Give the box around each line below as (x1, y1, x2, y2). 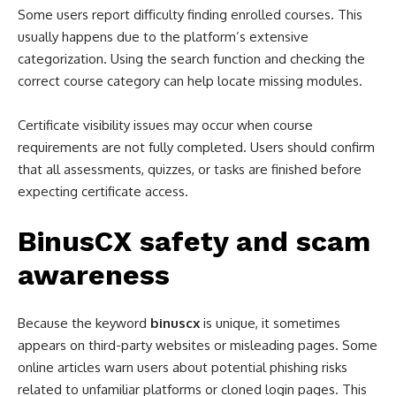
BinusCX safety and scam (18, 225, 370, 258)
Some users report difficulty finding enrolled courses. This (18, 6, 362, 23)
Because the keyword (18, 315, 150, 331)
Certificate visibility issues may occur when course (18, 117, 313, 133)
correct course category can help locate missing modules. (18, 72, 362, 89)
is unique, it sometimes (200, 315, 340, 331)
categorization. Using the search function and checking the (18, 50, 365, 67)
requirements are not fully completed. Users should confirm (18, 139, 375, 156)
